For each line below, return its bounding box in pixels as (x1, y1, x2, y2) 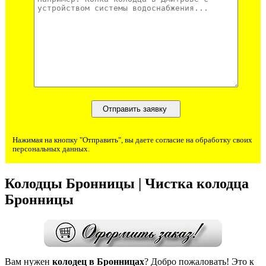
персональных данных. (12, 145, 90, 154)
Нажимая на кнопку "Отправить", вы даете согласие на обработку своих (12, 136, 252, 145)
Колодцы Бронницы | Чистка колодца (5, 175, 249, 191)
